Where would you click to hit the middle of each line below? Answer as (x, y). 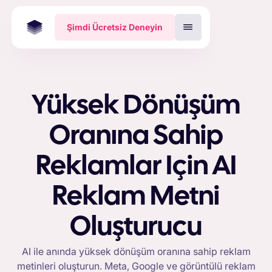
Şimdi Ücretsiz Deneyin (114, 27)
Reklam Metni (136, 197)
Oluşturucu (136, 228)
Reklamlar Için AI (136, 167)
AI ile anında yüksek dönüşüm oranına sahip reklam (136, 251)
